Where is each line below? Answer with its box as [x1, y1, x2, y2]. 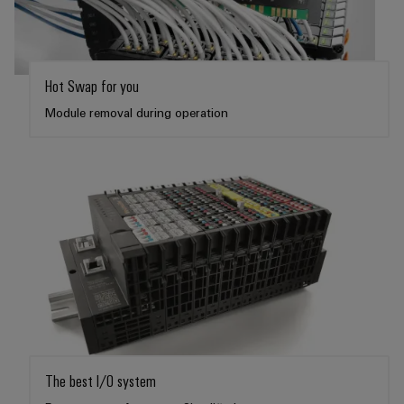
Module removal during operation [45, 104, 228, 120]
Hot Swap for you [45, 75, 139, 96]
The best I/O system [45, 370, 156, 390]
